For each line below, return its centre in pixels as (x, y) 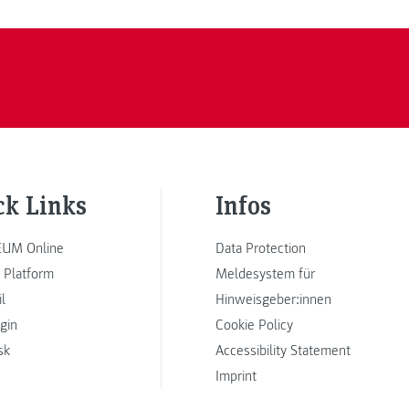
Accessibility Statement (283, 350)
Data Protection (261, 248)
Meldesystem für (265, 273)
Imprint (236, 376)
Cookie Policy (254, 325)
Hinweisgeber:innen (273, 299)
